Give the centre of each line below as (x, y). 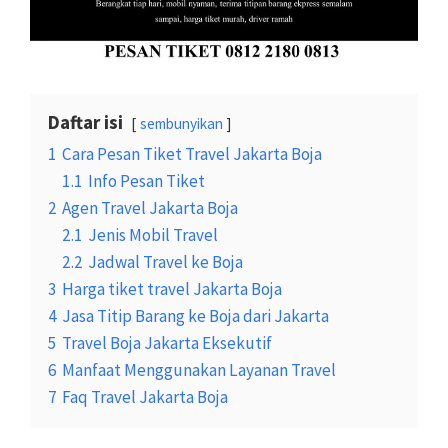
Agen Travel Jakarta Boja (150, 207)
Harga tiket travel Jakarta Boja (172, 288)
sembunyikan (181, 123)
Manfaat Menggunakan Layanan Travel (199, 369)
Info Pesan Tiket (146, 180)
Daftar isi (85, 121)
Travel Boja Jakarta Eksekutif (167, 342)
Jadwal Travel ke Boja (165, 261)
